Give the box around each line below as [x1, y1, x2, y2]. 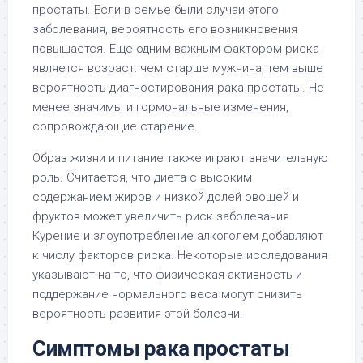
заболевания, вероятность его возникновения [32, 22, 297, 36]
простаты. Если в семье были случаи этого [32, 2, 279, 17]
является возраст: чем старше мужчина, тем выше [32, 61, 323, 75]
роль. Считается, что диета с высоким [32, 170, 252, 185]
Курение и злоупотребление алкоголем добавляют [32, 228, 323, 243]
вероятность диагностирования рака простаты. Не [32, 80, 324, 95]
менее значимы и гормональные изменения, [32, 100, 288, 114]
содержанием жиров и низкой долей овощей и [32, 190, 299, 204]
